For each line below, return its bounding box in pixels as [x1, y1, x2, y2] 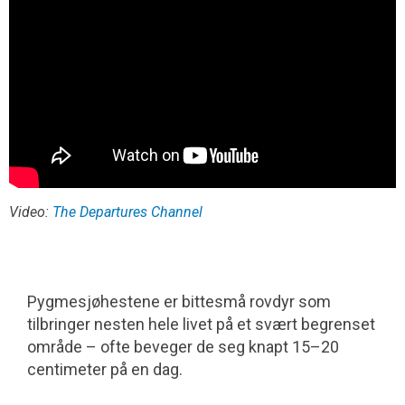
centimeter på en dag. [27, 360, 183, 380]
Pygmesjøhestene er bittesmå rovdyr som [27, 292, 331, 312]
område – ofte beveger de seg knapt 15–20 [27, 337, 339, 357]
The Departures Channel [52, 203, 202, 221]
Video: [9, 203, 52, 221]
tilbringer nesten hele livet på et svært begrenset [27, 315, 375, 334]
